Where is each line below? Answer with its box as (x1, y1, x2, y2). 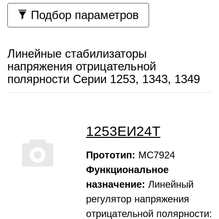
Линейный (145, 179, 194, 190)
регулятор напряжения (86, 194, 189, 204)
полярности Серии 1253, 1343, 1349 (7, 72, 200, 86)
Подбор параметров (27, 8, 139, 22)
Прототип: (86, 150, 135, 160)
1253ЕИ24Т (86, 124, 160, 139)
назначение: (86, 179, 145, 190)
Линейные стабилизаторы (7, 47, 147, 60)
